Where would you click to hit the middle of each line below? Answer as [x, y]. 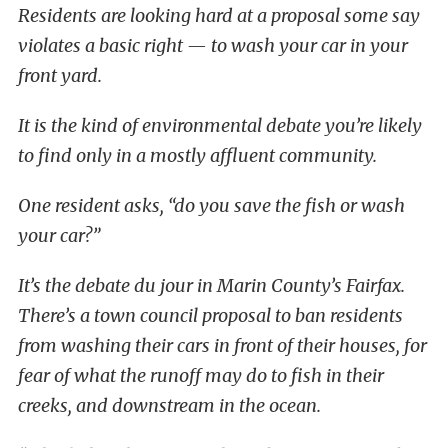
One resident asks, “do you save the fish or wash [211, 205]
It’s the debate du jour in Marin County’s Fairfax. [211, 285]
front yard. [60, 75]
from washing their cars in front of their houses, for [222, 345]
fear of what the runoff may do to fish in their [201, 375]
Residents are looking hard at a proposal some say [219, 15]
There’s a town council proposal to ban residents [210, 315]
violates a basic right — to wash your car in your [213, 45]
